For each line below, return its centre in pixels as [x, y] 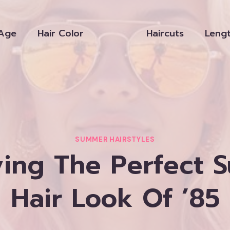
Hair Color [61, 33]
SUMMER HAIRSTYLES [115, 140]
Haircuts [165, 33]
